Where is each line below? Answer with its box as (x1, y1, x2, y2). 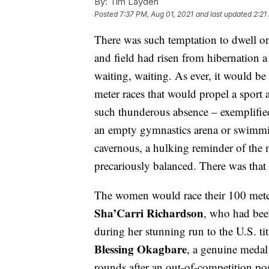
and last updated (196, 10, 252, 19)
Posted (94, 10, 119, 19)
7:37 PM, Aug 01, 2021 (119, 10, 193, 19)
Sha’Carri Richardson (94, 205, 204, 222)
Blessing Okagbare (94, 241, 187, 258)
